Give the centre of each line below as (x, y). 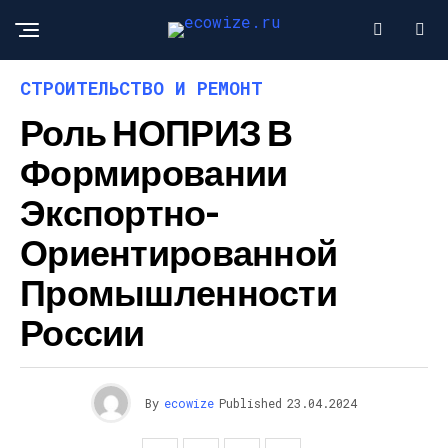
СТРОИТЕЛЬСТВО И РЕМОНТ (141, 88)
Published (250, 403)
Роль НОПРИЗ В (156, 131)
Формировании (154, 171)
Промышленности (178, 291)
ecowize (189, 403)
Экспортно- (119, 211)
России (82, 331)
